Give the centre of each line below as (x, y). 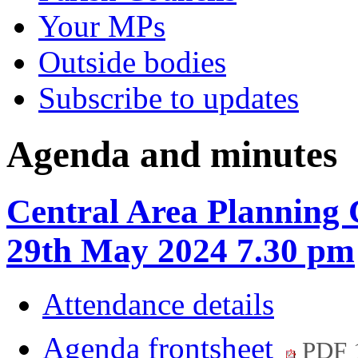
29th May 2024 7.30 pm (181, 251)
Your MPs (102, 26)
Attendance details (158, 304)
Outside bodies (132, 62)
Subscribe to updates (169, 98)
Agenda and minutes (172, 155)
